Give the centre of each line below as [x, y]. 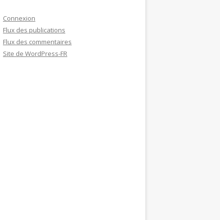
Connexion [19, 18]
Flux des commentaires [37, 42]
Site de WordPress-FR [35, 54]
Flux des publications [34, 30]
